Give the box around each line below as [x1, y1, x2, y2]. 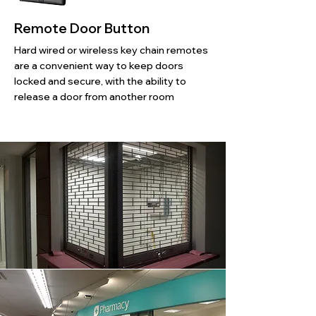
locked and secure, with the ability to [14, 75, 186, 87]
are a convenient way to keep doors [14, 59, 183, 72]
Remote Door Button [14, 20, 150, 37]
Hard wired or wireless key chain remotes [14, 44, 208, 56]
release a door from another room [14, 90, 174, 103]
